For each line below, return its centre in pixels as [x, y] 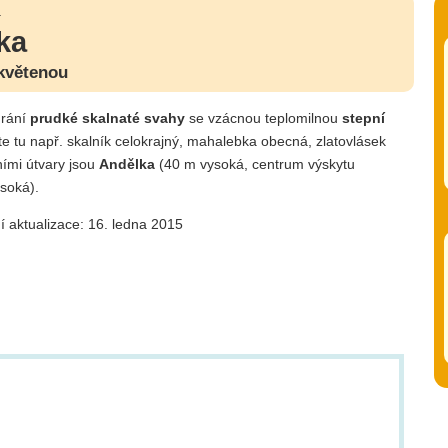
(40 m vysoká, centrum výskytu [255, 163]
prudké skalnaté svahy [107, 117]
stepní [363, 117]
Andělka [127, 163]
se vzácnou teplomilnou [263, 117]
